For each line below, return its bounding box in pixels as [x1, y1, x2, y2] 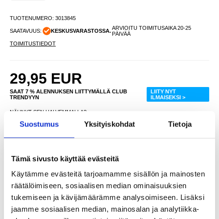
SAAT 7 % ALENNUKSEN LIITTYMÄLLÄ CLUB [10, 88, 127, 95]
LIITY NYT [150, 88, 176, 95]
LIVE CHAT [141, 180, 186, 190]
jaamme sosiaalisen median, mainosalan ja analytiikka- [11, 205, 199, 214]
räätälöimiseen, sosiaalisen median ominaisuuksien [11, 181, 187, 190]
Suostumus [19, 119, 59, 128]
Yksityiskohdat [84, 119, 135, 128]
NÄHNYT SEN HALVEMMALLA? [10, 109, 87, 115]
